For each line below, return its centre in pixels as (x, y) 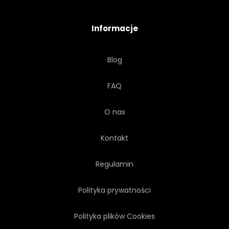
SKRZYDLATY (67, 41)
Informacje (114, 29)
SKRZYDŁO (167, 41)
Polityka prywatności (114, 190)
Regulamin (114, 164)
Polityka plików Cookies (114, 216)
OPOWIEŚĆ (79, 10)
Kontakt (114, 138)
